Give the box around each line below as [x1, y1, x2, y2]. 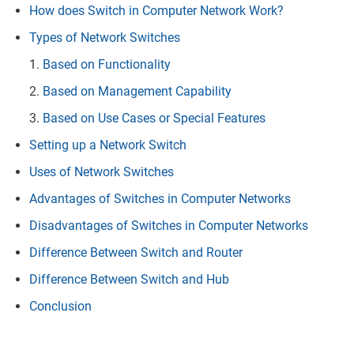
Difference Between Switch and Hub [29, 271, 229, 287]
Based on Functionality [43, 56, 171, 72]
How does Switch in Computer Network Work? [29, 2, 284, 18]
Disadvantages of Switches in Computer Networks [29, 217, 308, 233]
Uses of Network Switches [29, 164, 174, 179]
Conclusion [29, 298, 92, 314]
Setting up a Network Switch [29, 137, 186, 153]
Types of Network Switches [29, 29, 180, 45]
